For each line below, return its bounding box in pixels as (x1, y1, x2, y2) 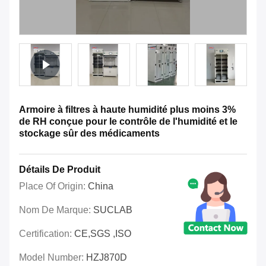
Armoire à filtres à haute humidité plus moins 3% (19, 104, 236, 115)
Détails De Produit (19, 164, 100, 175)
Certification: (19, 229, 74, 239)
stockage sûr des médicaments (19, 128, 160, 139)
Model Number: (19, 252, 86, 263)
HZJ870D (86, 252, 127, 263)
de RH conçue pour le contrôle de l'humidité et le (19, 116, 237, 127)
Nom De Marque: (19, 205, 93, 216)
